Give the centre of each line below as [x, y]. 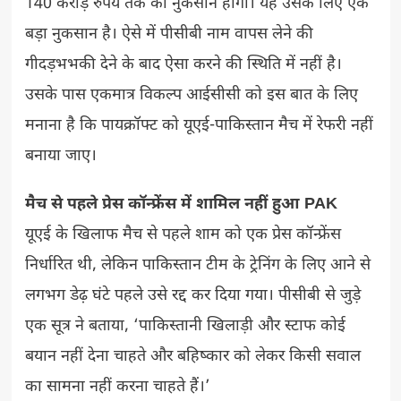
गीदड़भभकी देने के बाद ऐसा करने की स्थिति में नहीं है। [183, 64]
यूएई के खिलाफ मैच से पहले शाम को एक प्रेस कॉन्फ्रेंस [183, 235]
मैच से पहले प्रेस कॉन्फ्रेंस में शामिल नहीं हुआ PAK [183, 204]
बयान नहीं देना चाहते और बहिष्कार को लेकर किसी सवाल [192, 356]
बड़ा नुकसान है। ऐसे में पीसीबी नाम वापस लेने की [169, 34]
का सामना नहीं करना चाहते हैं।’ [117, 387]
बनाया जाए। [63, 156]
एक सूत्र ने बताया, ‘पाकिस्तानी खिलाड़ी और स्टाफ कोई [185, 326]
